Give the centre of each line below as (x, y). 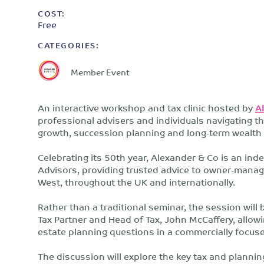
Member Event (100, 71)
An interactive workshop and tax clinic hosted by (146, 108)
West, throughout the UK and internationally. (136, 182)
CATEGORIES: (69, 45)
